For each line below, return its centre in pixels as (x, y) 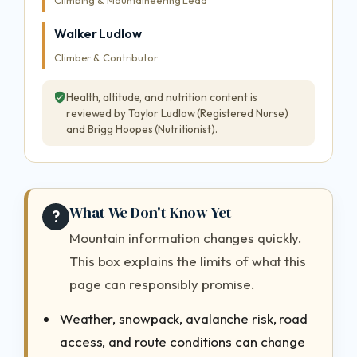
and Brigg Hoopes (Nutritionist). (142, 129)
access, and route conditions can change (183, 341)
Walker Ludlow (98, 33)
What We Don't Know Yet (151, 212)
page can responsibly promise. (163, 284)
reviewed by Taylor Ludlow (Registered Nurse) (177, 113)
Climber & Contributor (106, 57)
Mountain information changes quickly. (186, 238)
